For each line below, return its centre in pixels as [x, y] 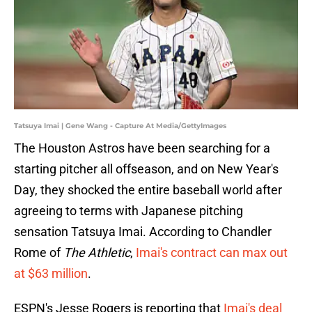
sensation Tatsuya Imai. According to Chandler [143, 232]
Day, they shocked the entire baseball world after [148, 190]
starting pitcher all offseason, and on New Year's [146, 169]
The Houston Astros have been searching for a [142, 148]
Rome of [39, 253]
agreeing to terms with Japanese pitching [128, 211]
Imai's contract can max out [212, 253]
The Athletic [97, 253]
